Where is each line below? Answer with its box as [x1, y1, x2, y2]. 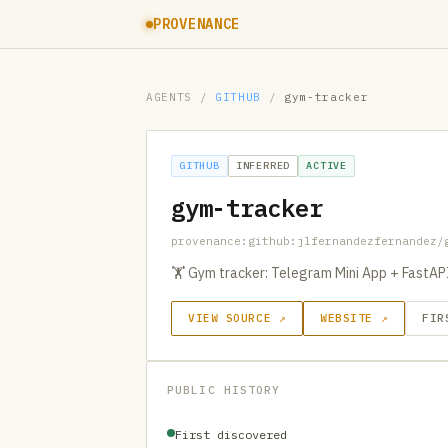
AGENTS [146, 90, 192, 104]
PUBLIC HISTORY [167, 383, 281, 397]
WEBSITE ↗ [320, 311, 389, 325]
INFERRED [235, 159, 291, 172]
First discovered [175, 427, 287, 442]
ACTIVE [306, 159, 348, 172]
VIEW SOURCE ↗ [188, 311, 287, 325]
